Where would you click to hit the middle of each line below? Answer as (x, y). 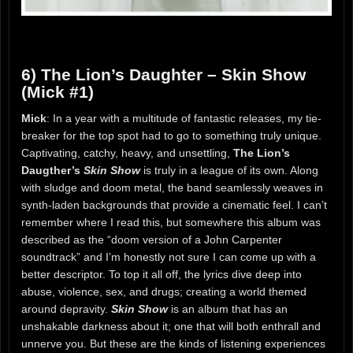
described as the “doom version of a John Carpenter (152, 239)
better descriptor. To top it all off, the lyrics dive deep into (162, 274)
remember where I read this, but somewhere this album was (171, 222)
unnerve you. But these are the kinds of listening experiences (173, 343)
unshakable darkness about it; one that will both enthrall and (171, 326)
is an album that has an (228, 308)
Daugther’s (52, 170)
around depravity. (66, 308)
